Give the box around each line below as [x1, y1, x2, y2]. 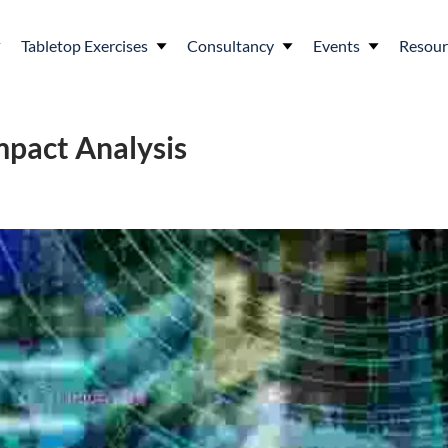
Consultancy [187, 36, 274, 55]
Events [313, 36, 360, 55]
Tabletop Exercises [21, 36, 148, 55]
